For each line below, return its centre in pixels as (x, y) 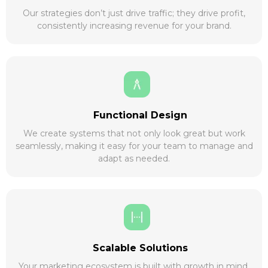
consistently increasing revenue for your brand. (134, 25)
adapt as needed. (134, 158)
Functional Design (140, 115)
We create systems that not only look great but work (134, 133)
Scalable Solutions (140, 248)
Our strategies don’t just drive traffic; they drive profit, (134, 13)
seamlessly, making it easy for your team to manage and (134, 146)
